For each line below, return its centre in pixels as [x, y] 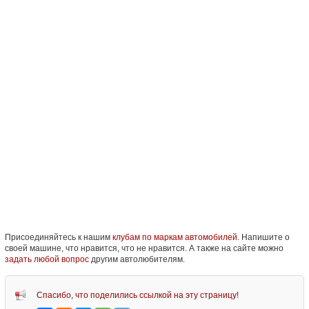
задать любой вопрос [47, 259]
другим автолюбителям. [137, 259]
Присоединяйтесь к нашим [58, 237]
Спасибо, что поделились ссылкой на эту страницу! [137, 295]
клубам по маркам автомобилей [175, 237]
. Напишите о [263, 237]
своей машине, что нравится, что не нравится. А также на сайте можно [144, 248]
